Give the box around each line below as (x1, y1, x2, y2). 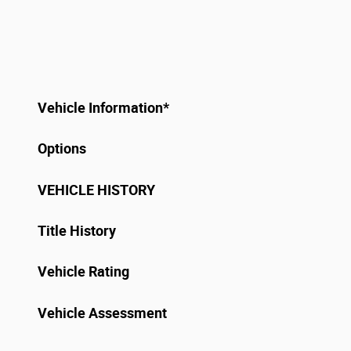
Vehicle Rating (38, 264, 129, 280)
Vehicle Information (38, 100, 163, 116)
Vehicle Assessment (38, 305, 167, 321)
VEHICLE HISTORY (38, 182, 155, 198)
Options (38, 141, 86, 157)
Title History (38, 223, 116, 240)
